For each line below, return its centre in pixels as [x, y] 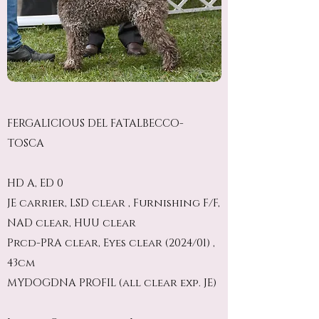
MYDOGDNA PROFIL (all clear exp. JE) [112, 283]
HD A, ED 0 [35, 183]
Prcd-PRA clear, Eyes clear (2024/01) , [111, 243]
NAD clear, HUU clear [72, 223]
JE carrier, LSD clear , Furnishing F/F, [114, 203]
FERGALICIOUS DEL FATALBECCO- [95, 124]
